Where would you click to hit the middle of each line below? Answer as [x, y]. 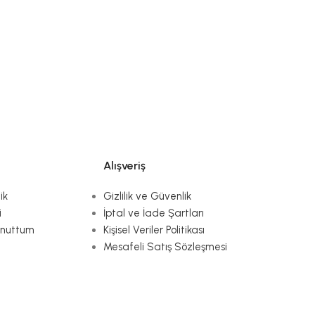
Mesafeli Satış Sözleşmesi [166, 247]
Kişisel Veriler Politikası [154, 230]
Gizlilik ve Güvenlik [148, 196]
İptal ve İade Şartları [154, 213]
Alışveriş [125, 166]
